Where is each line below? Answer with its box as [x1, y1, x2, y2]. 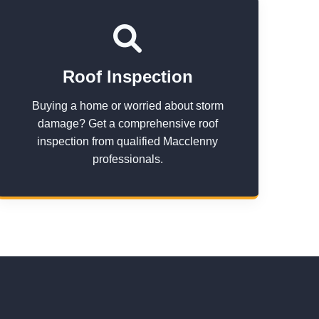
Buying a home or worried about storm [31, 100, 224, 112]
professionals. [92, 153, 163, 165]
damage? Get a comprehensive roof [37, 117, 218, 130]
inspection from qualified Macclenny [37, 135, 219, 147]
